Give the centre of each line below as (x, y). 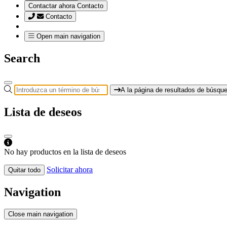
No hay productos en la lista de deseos (65, 152)
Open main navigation (68, 36)
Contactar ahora (53, 6)
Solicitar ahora (70, 169)
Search (22, 58)
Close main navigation (41, 214)
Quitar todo (24, 170)
